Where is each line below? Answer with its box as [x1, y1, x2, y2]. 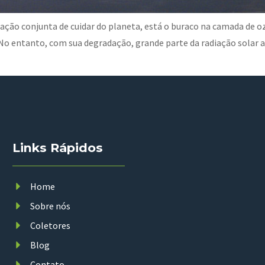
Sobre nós [30, 200, 71, 212]
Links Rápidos [12, 140, 104, 156]
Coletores [30, 219, 71, 232]
